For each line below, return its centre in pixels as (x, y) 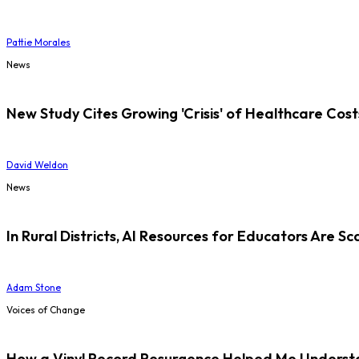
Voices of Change (46, 309)
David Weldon (37, 164)
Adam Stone (34, 287)
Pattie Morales (38, 42)
